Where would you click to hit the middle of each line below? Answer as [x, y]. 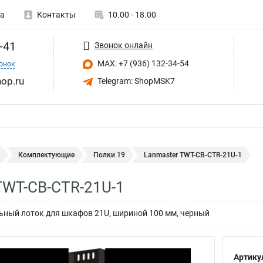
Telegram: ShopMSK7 [135, 81]
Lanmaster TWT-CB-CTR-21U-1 [193, 155]
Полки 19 [109, 155]
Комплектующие [46, 155]
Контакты [56, 15]
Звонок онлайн [124, 45]
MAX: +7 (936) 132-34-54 [142, 63]
